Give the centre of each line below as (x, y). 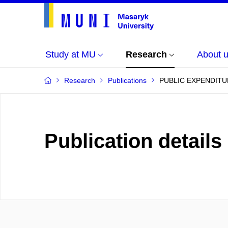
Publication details (133, 141)
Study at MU (70, 54)
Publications (127, 80)
